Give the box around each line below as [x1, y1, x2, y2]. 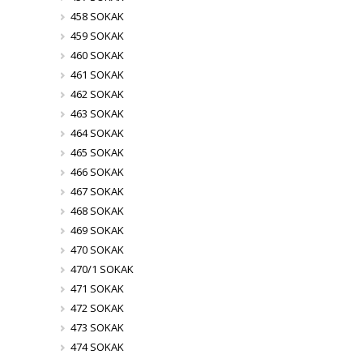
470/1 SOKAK [70, 262, 134, 276]
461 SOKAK [70, 67, 124, 82]
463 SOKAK [70, 106, 124, 121]
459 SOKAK [70, 28, 124, 43]
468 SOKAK [70, 203, 124, 218]
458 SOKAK [70, 9, 124, 23]
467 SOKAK [70, 184, 124, 199]
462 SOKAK [70, 87, 124, 101]
